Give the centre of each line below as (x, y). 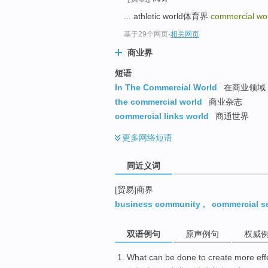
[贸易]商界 (134, 189)
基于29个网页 (146, 34)
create (220, 258)
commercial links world (162, 116)
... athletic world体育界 (167, 16)
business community (158, 204)
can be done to (177, 258)
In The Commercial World (166, 87)
